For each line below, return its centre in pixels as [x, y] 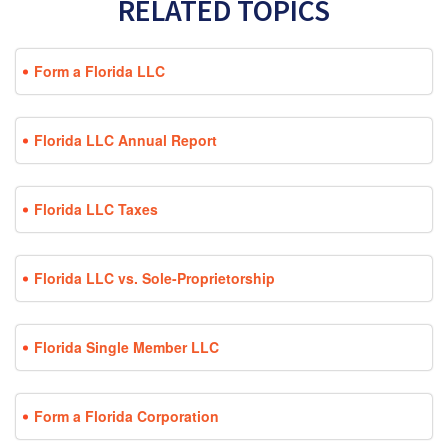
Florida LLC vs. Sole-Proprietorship [154, 278]
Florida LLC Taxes [96, 209]
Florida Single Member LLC [126, 347]
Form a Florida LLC [99, 71]
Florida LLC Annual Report [125, 140]
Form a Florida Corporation [126, 416]
